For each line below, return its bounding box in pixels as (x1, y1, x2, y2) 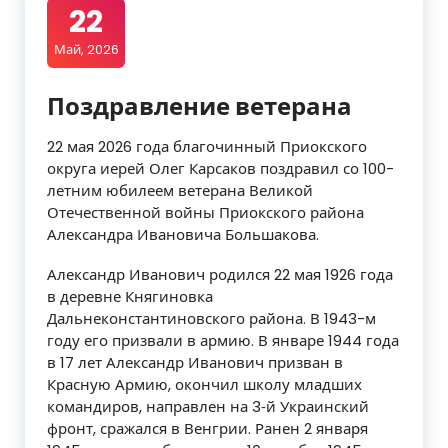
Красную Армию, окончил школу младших (47, 374, 362, 396)
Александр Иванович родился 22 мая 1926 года (47, 264, 393, 286)
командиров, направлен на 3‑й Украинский (47, 396, 369, 418)
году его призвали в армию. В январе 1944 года (47, 330, 399, 352)
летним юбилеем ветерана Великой (47, 180, 313, 202)
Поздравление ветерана (47, 90, 352, 124)
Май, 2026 (53, 40, 119, 60)
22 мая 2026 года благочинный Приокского (47, 136, 367, 158)
